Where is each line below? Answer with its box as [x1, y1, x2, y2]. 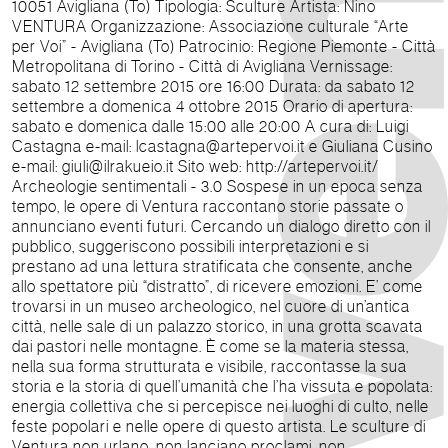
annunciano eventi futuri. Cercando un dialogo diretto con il [12, 216, 431, 236]
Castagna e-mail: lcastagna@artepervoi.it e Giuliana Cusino [12, 136, 433, 156]
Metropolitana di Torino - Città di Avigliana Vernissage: [12, 56, 310, 76]
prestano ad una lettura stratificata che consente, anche [12, 256, 413, 276]
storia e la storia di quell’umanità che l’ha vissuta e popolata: [12, 376, 433, 396]
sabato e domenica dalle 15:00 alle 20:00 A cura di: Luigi [12, 116, 305, 136]
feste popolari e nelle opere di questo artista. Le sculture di [12, 416, 330, 436]
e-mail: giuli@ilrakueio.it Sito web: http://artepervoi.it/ [12, 156, 178, 176]
